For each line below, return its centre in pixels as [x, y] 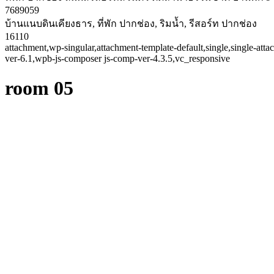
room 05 [39, 88]
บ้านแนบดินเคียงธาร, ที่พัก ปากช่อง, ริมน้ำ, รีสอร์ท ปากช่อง [131, 24]
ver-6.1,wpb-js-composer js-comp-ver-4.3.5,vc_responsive [117, 58]
